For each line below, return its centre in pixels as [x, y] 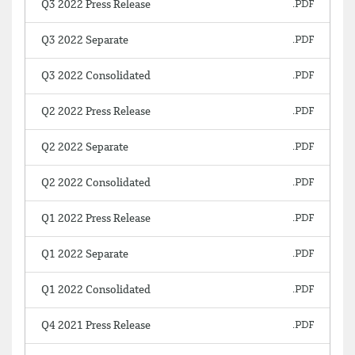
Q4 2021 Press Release [96, 326]
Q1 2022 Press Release [96, 219]
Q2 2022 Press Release [96, 112]
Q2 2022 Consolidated [96, 183]
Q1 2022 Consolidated [96, 290]
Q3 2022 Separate [85, 40]
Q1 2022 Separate [85, 254]
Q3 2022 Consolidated [96, 76]
